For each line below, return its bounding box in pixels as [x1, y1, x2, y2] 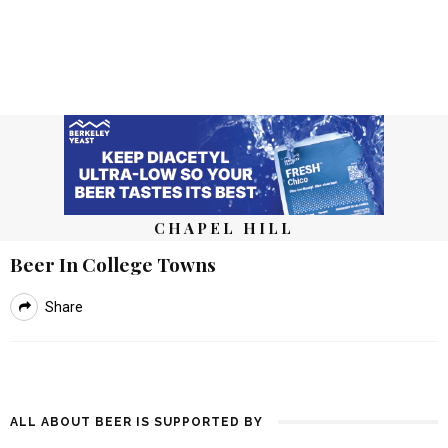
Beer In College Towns [10, 251, 216, 277]
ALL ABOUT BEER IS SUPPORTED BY [10, 415, 263, 429]
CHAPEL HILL [154, 218, 294, 238]
